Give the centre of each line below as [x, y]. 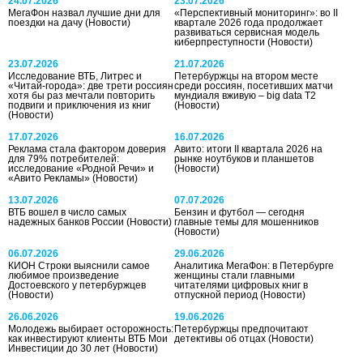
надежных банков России [67, 222]
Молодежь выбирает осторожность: [91, 329]
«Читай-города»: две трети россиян [91, 85]
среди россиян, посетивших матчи [254, 85]
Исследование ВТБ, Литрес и [75, 76]
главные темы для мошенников [247, 222]
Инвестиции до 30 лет [60, 348]
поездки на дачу [47, 22]
